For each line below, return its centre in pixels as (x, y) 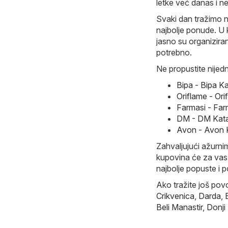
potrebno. (174, 53)
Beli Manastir (179, 207)
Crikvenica (175, 196)
